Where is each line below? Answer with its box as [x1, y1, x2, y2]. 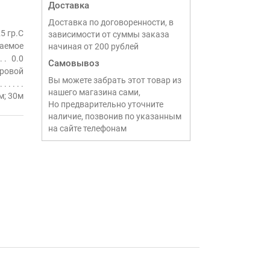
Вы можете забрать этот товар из [48, 75, 181, 85]
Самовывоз [48, 58, 99, 69]
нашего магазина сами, [48, 87, 140, 97]
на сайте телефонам [48, 124, 127, 133]
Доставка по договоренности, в [48, 17, 174, 27]
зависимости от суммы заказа [48, 30, 169, 39]
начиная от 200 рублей [48, 42, 139, 51]
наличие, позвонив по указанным [48, 111, 181, 121]
